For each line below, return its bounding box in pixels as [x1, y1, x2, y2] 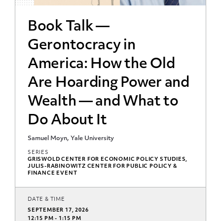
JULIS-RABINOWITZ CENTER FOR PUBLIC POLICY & [28, 163, 178, 169]
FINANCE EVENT [28, 170, 77, 176]
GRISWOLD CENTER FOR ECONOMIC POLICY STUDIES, [28, 156, 188, 162]
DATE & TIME [28, 196, 65, 202]
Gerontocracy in [28, 38, 136, 53]
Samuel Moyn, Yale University [28, 135, 114, 142]
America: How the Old [28, 57, 175, 72]
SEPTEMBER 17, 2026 [28, 207, 89, 213]
